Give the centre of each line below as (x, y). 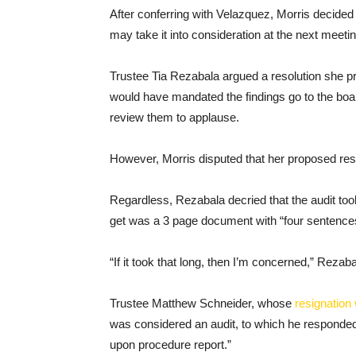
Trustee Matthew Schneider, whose (202, 303)
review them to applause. (174, 117)
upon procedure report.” (170, 344)
